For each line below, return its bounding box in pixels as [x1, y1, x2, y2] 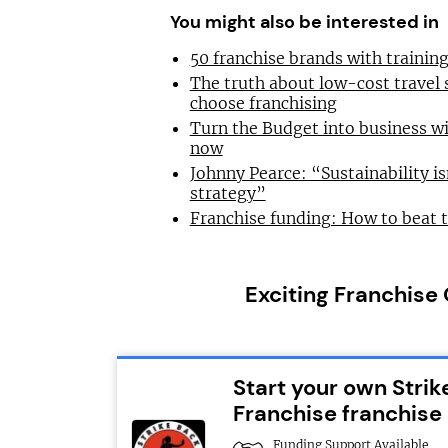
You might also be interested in [169, 9, 439, 34]
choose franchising [189, 92, 337, 113]
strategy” [189, 182, 266, 203]
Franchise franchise [233, 398, 442, 428]
